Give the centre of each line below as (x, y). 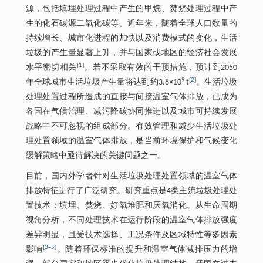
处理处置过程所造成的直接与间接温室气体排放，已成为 (131, 97)
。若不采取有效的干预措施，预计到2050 (161, 68)
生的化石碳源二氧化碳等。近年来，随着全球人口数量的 (131, 24)
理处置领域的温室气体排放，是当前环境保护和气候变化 (131, 141)
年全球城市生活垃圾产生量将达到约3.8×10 (103, 83)
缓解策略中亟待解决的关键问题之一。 (95, 156)
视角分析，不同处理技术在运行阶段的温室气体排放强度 (131, 221)
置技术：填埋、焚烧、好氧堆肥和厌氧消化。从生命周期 (131, 206)
